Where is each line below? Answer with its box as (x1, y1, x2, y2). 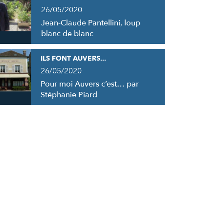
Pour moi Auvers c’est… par (40, 78, 139, 89)
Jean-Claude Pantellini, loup (41, 17, 141, 28)
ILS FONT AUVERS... (40, 53, 106, 63)
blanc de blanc (41, 28, 94, 39)
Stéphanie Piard (40, 89, 97, 100)
